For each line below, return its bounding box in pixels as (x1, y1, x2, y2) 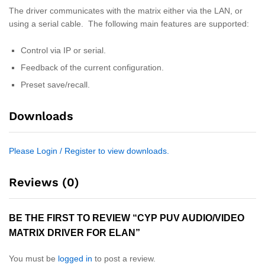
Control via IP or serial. (21, 46, 106, 56)
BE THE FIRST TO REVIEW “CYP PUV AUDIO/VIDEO (9, 213, 244, 224)
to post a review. (92, 254, 156, 264)
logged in (58, 254, 92, 264)
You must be (9, 254, 58, 264)
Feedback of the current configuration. (21, 63, 164, 73)
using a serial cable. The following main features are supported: (9, 18, 249, 28)
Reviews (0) (9, 175, 79, 190)
